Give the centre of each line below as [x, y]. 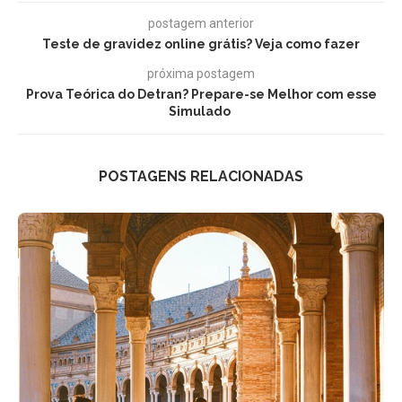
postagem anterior [201, 23]
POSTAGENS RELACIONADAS [201, 176]
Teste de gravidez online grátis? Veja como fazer [201, 44]
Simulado [201, 111]
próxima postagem [201, 73]
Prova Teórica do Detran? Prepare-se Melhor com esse [201, 94]
